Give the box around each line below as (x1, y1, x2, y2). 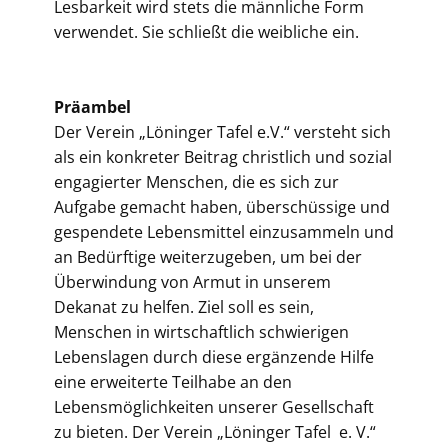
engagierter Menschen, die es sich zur (54, 171, 339, 193)
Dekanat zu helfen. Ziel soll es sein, (54, 296, 314, 318)
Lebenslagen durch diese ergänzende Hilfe (54, 346, 374, 368)
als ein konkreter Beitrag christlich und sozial (54, 146, 392, 168)
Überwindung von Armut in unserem (54, 271, 331, 293)
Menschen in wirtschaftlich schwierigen (54, 321, 349, 343)
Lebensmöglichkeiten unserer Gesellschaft (54, 396, 374, 418)
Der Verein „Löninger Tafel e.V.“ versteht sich (54, 121, 391, 143)
